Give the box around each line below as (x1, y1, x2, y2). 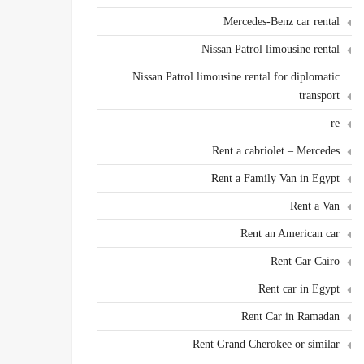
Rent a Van (290, 200, 340, 212)
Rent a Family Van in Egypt (211, 172, 340, 184)
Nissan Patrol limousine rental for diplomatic (132, 71, 340, 83)
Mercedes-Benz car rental (223, 15, 340, 28)
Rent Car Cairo (271, 255, 340, 267)
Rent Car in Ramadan (241, 310, 340, 323)
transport (299, 89, 340, 102)
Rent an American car (240, 227, 340, 240)
